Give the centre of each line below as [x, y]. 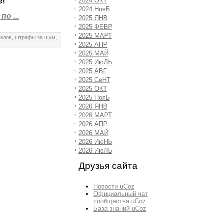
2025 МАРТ [95, 35]
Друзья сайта [108, 165]
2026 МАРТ [95, 115]
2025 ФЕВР [95, 27]
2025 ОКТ [93, 88]
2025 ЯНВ [93, 18]
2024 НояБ [94, 9]
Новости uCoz [114, 187]
